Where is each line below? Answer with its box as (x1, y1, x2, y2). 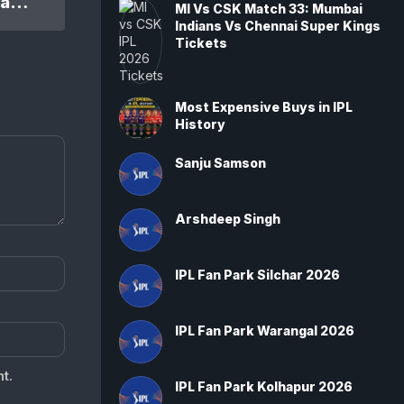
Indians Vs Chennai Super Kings (175, 18, 381, 33)
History (175, 116, 225, 132)
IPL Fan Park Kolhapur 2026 (175, 379, 353, 394)
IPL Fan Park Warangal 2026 (175, 323, 354, 338)
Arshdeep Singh (175, 211, 280, 226)
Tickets (175, 35, 227, 50)
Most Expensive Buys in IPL (175, 99, 353, 115)
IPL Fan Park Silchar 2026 (175, 267, 340, 282)
